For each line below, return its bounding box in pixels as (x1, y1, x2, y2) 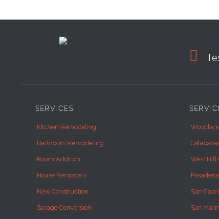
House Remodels (37, 171, 86, 179)
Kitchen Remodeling (37, 123, 96, 131)
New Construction (37, 187, 88, 195)
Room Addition (37, 155, 80, 163)
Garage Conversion (37, 203, 91, 211)
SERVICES (35, 104, 74, 112)
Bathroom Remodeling (37, 139, 104, 147)
